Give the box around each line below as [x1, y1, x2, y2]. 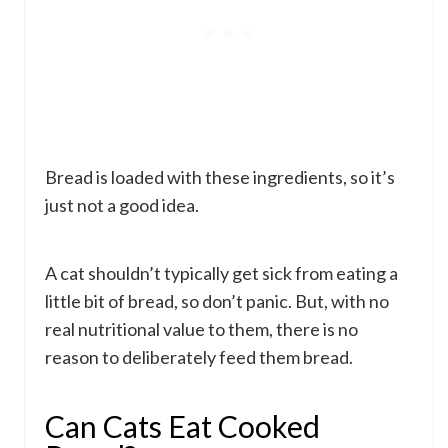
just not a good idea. [45, 193, 199, 216]
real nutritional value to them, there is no [45, 317, 358, 340]
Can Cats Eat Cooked [45, 407, 320, 444]
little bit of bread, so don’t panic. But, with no [45, 289, 389, 312]
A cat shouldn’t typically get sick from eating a [45, 261, 398, 284]
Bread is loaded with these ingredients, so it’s [45, 165, 395, 188]
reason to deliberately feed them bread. [45, 345, 353, 368]
